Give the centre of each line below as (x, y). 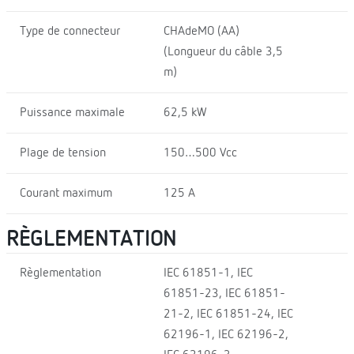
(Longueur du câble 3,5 (223, 52)
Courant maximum (66, 193)
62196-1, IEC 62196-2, (226, 335)
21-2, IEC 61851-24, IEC (228, 314)
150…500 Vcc (200, 153)
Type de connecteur (70, 31)
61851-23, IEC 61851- (224, 294)
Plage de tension (63, 153)
